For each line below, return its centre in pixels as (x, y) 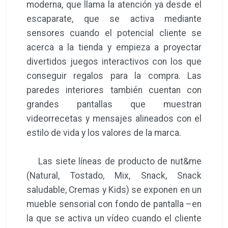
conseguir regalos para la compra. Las (114, 76)
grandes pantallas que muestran (114, 104)
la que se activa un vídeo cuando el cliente (114, 218)
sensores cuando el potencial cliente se (114, 33)
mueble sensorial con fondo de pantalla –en (114, 204)
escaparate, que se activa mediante (114, 19)
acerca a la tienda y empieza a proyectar (114, 47)
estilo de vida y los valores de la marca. (105, 133)
